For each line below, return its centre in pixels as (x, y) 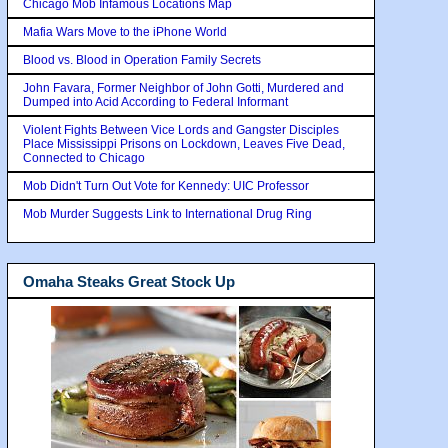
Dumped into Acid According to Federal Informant (155, 101)
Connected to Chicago (84, 157)
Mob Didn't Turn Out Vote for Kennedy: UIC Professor (166, 185)
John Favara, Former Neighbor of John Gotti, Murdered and (183, 87)
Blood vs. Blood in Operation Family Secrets (142, 59)
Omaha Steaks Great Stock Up (129, 281)
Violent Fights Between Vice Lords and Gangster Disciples (181, 129)
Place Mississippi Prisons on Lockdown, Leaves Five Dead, (184, 143)
